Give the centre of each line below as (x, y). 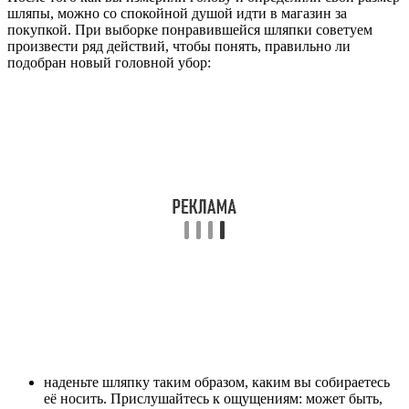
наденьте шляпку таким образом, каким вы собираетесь (217, 382)
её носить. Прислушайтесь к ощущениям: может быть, (213, 398)
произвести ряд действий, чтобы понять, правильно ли (179, 46)
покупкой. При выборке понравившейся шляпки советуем (190, 29)
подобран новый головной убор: (109, 62)
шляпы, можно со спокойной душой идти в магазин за (177, 13)
